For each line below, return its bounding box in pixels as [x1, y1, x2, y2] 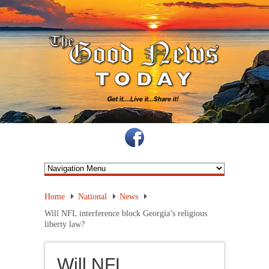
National [77, 192, 107, 201]
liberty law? [44, 219, 85, 229]
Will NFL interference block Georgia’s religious [44, 208, 207, 218]
